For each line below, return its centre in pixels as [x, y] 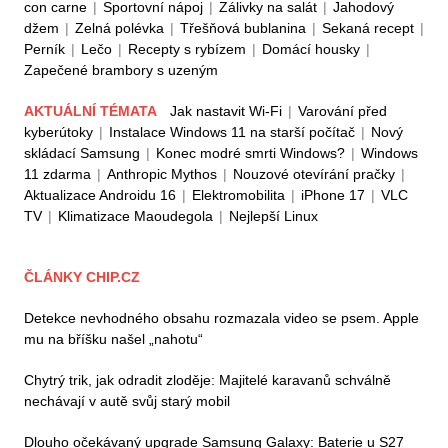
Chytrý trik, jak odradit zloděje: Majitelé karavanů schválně [207, 380]
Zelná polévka [119, 28]
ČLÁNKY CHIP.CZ [82, 277]
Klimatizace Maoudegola [135, 216]
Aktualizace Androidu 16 [100, 195]
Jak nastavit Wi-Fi [226, 111]
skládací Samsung [82, 153]
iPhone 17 [333, 195]
